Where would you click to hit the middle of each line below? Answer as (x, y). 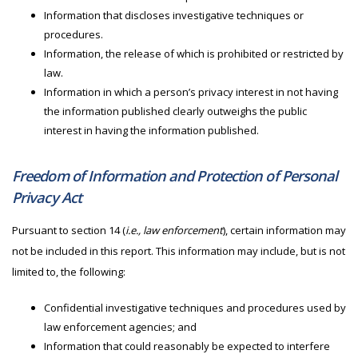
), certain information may (284, 230)
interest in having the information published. (151, 130)
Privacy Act (47, 197)
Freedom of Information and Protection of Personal (175, 176)
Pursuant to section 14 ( (69, 230)
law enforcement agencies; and (120, 327)
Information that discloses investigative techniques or (174, 15)
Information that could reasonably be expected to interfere (187, 346)
